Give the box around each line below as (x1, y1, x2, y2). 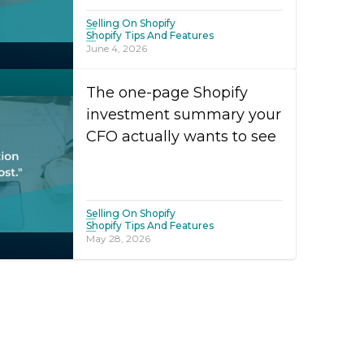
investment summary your (86, 106, 281, 123)
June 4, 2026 (86, 42, 147, 54)
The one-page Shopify (86, 84, 248, 102)
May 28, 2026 (86, 232, 150, 245)
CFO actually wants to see (86, 128, 276, 145)
